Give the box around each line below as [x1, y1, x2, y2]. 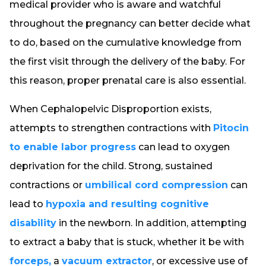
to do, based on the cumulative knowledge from [9, 37, 242, 48]
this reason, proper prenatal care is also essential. [9, 75, 246, 86]
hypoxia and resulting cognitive [46, 198, 209, 210]
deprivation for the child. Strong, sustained [9, 160, 213, 172]
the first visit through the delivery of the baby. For [9, 56, 245, 67]
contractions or [9, 179, 85, 191]
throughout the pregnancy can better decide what [9, 18, 251, 29]
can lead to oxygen [136, 141, 230, 153]
